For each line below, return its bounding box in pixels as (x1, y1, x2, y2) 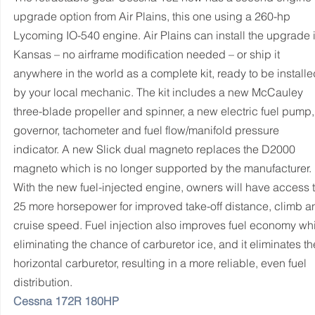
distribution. (13, 275, 72, 289)
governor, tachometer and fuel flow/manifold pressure (13, 123, 282, 137)
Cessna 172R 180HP (13, 294, 119, 308)
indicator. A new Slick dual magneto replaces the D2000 (13, 142, 298, 156)
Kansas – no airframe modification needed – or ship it (13, 47, 283, 61)
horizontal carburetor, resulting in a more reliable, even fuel (13, 256, 309, 270)
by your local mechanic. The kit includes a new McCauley (13, 85, 306, 99)
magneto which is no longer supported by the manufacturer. (13, 161, 311, 175)
